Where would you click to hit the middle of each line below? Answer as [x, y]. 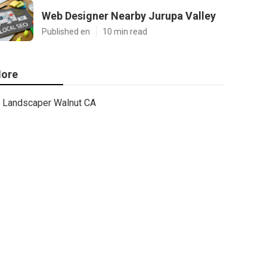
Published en [66, 32]
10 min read [125, 32]
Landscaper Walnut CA [49, 103]
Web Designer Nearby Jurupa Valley [129, 16]
